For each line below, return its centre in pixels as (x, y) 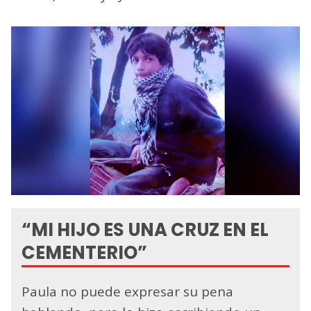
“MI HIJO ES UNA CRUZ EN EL (145, 229)
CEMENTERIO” (84, 252)
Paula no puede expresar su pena (127, 291)
